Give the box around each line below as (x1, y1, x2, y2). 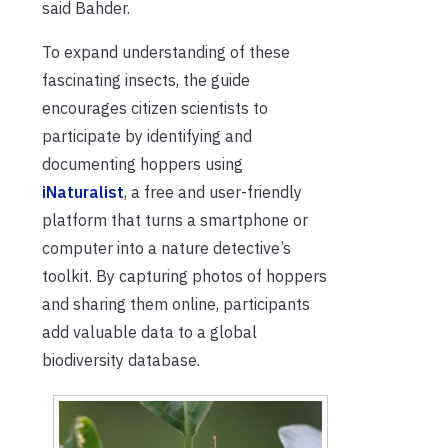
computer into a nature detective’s (42, 237, 291, 258)
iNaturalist (42, 181, 124, 202)
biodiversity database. (42, 349, 200, 370)
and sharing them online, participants (42, 293, 310, 314)
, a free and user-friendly (124, 181, 302, 202)
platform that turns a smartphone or (42, 209, 308, 230)
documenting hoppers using (42, 153, 243, 174)
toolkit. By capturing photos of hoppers (42, 265, 327, 286)
